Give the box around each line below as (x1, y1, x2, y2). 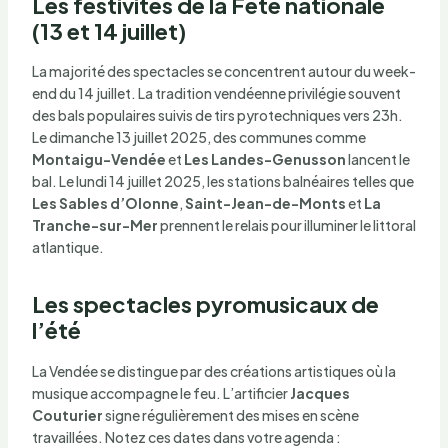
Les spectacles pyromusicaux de (31, 290, 379, 319)
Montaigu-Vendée (31, 150, 166, 169)
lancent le (345, 150, 410, 169)
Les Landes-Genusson (183, 150, 346, 169)
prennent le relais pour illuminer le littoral (157, 216, 416, 235)
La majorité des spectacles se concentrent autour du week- (31, 62, 416, 81)
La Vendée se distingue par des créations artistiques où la (31, 362, 396, 381)
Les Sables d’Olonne (31, 194, 179, 213)
